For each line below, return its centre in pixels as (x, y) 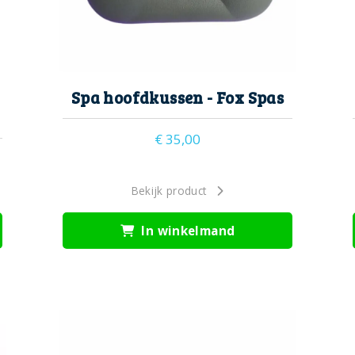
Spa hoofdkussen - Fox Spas (177, 98)
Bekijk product (169, 190)
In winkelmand (187, 230)
